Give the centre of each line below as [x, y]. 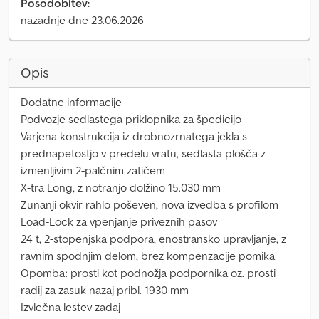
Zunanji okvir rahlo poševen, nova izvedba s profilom [150, 204]
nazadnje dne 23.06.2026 [82, 20]
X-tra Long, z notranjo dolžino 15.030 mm [121, 187]
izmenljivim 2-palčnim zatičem [93, 170]
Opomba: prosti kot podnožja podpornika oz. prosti [148, 273]
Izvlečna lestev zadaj [70, 307]
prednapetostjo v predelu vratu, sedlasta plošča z [143, 153]
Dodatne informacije [71, 102]
